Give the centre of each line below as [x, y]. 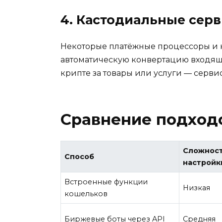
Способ [80, 157]
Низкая [197, 188]
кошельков [86, 194]
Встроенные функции [106, 182]
